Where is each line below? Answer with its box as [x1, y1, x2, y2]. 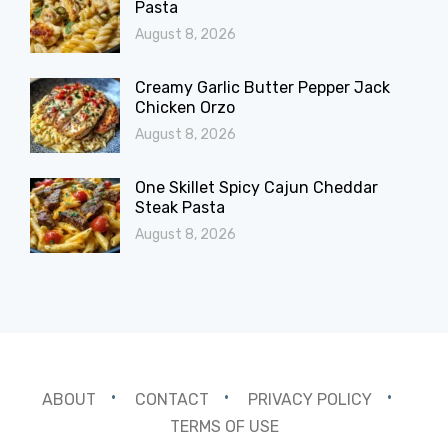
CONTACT [134, 389, 209, 409]
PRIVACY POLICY [247, 389, 372, 409]
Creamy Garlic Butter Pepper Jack [135, 78, 390, 98]
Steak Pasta [135, 198, 225, 218]
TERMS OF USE [169, 416, 279, 436]
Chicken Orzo [135, 98, 235, 118]
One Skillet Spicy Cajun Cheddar [135, 178, 378, 198]
